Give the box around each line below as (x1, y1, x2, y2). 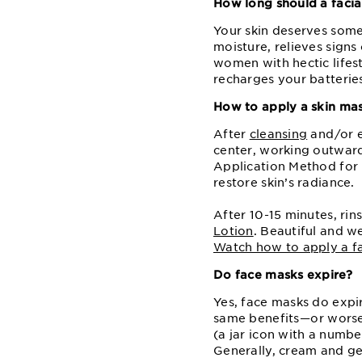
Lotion (213, 224, 254, 238)
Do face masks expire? (213, 267, 352, 281)
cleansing (249, 127, 308, 141)
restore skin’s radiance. (213, 175, 355, 189)
